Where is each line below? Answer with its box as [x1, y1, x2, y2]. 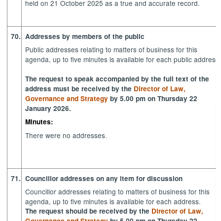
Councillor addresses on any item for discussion [25, 173, 183, 183]
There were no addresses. [25, 130, 110, 141]
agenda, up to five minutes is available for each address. [25, 196, 201, 207]
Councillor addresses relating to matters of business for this [25, 186, 210, 197]
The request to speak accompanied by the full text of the [25, 74, 210, 84]
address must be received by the [25, 84, 134, 94]
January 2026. [25, 104, 72, 113]
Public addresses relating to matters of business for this [25, 44, 198, 55]
